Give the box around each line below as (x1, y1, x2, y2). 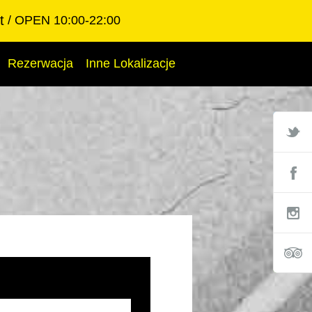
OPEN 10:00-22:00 (15, 13, 120, 27)
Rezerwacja (8, 56, 73, 70)
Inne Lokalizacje (86, 56, 175, 70)
